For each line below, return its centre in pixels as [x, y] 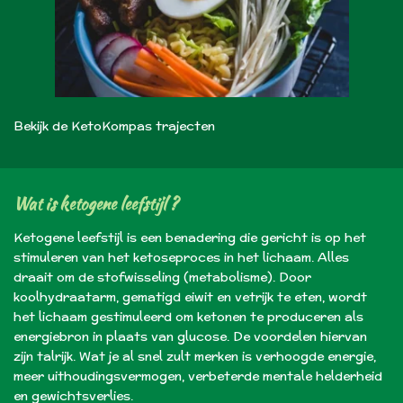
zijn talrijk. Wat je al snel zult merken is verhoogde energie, [195, 356]
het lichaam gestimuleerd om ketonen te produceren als [188, 316]
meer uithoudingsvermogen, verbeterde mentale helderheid [198, 376]
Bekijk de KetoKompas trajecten [114, 126]
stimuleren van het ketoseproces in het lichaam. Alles [181, 257]
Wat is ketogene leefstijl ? [96, 203]
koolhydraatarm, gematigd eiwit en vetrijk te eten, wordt [190, 296]
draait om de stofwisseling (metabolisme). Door [162, 277]
